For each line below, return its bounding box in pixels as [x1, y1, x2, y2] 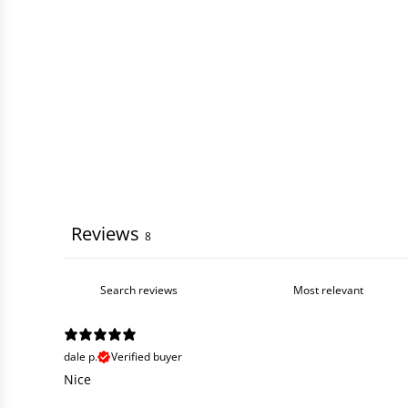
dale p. [64, 349, 97, 364]
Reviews [71, 221, 139, 246]
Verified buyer [111, 349, 182, 364]
